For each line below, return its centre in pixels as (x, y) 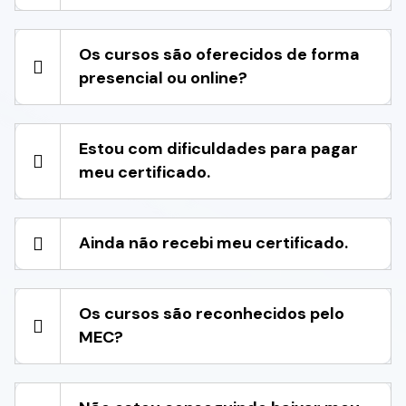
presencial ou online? (163, 78)
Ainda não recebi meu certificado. (213, 243)
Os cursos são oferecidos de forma (219, 55)
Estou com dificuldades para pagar (218, 149)
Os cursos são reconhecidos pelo (212, 314)
